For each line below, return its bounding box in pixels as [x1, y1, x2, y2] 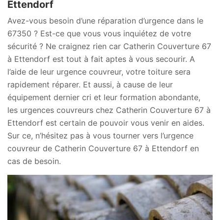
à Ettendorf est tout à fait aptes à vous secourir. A [7, 54, 195, 64]
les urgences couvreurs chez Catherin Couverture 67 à [7, 105, 211, 115]
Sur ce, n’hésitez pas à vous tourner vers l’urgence [7, 131, 193, 140]
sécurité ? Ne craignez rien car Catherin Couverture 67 [7, 41, 211, 51]
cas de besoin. [7, 156, 61, 166]
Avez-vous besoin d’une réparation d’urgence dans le [7, 16, 203, 26]
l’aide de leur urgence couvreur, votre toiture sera [7, 67, 191, 77]
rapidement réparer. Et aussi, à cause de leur [7, 80, 173, 89]
